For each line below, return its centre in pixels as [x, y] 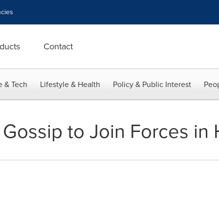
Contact [58, 46]
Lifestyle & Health [70, 84]
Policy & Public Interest [152, 84]
